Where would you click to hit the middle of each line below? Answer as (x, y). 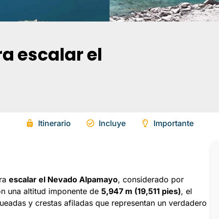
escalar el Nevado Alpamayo (63, 179)
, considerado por (151, 179)
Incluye (112, 123)
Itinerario (54, 123)
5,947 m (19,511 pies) (141, 191)
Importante (173, 123)
